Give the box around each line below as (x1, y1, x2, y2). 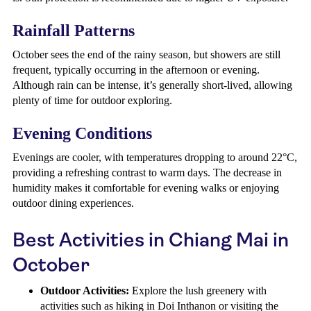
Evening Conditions (12, 124, 152, 142)
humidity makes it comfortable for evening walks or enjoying (12, 182, 279, 194)
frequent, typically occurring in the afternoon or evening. (12, 64, 260, 76)
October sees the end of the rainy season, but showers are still (12, 49, 280, 60)
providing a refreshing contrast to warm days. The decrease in (12, 167, 282, 178)
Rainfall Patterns (12, 22, 135, 40)
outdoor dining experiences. (12, 197, 134, 209)
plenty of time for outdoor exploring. (12, 94, 172, 106)
